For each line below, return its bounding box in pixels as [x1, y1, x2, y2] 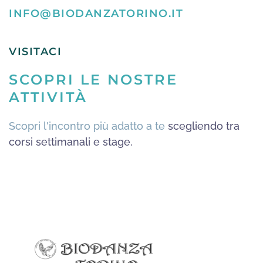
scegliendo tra [165, 119, 240, 132]
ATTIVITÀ [9, 88, 87, 106]
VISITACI [9, 45, 62, 58]
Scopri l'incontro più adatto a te [9, 119, 165, 132]
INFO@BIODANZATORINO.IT [9, 6, 183, 20]
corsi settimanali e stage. [9, 135, 133, 148]
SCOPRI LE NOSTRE [9, 70, 178, 88]
